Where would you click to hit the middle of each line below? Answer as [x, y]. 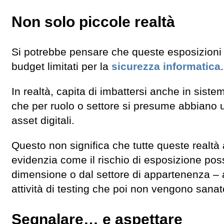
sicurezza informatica [166, 66]
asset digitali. [43, 120]
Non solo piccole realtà [93, 21]
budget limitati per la [61, 66]
